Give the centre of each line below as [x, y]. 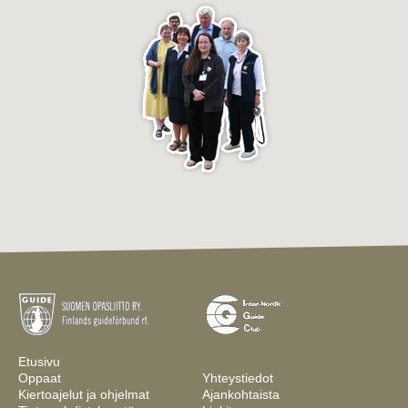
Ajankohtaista [240, 395]
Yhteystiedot [237, 378]
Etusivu [39, 362]
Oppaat [40, 378]
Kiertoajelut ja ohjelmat [84, 395]
